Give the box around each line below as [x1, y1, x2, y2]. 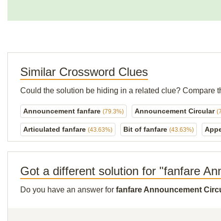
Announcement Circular [135, 107, 217, 115]
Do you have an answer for [20, 185, 116, 194]
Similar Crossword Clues [20, 65, 148, 78]
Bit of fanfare [123, 125, 169, 133]
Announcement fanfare [23, 107, 103, 115]
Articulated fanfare [23, 125, 88, 133]
